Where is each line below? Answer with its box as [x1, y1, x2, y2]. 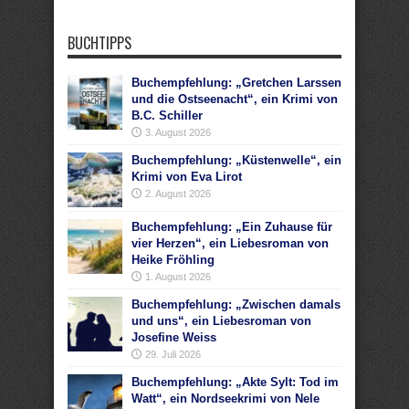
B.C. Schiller [131, 109, 203, 122]
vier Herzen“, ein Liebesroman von [131, 236, 329, 250]
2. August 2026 [145, 188, 211, 199]
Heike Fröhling [131, 253, 215, 267]
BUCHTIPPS [68, 32, 131, 54]
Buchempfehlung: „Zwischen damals [131, 298, 341, 311]
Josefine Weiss [131, 330, 216, 344]
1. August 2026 [145, 271, 211, 282]
